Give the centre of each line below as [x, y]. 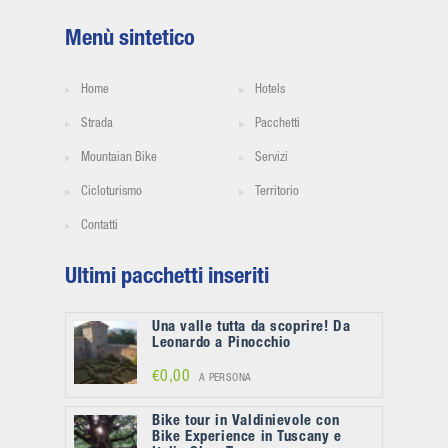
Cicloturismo [111, 192]
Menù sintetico [130, 40]
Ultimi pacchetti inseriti [167, 278]
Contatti [99, 226]
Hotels [270, 90]
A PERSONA [223, 378]
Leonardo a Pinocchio [221, 343]
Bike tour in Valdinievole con [246, 421]
